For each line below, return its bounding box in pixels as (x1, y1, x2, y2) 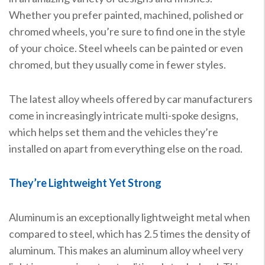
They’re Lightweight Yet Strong (8, 176, 161, 189)
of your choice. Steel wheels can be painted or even (8, 41, 243, 54)
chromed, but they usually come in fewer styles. (8, 57, 226, 71)
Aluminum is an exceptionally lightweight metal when (8, 210, 250, 224)
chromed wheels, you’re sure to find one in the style (8, 24, 245, 38)
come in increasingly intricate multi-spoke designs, (8, 108, 238, 122)
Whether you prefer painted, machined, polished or (8, 8, 244, 21)
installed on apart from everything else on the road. (8, 141, 243, 155)
